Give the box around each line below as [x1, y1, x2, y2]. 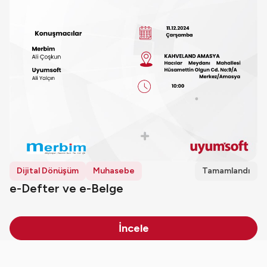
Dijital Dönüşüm [17, 166, 79, 176]
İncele [118, 222, 149, 235]
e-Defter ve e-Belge [10, 181, 123, 196]
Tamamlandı [202, 166, 250, 176]
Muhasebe [93, 166, 135, 176]
